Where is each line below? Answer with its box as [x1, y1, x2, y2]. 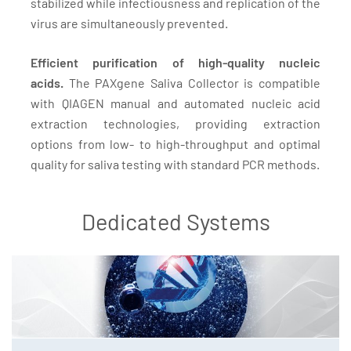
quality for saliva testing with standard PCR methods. [31, 157, 320, 172]
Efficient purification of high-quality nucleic [31, 55, 320, 70]
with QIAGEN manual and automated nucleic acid [31, 96, 320, 110]
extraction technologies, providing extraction [31, 116, 320, 131]
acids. [31, 75, 63, 90]
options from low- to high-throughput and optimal [31, 136, 320, 151]
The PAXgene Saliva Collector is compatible [63, 75, 320, 90]
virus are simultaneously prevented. [31, 16, 228, 31]
